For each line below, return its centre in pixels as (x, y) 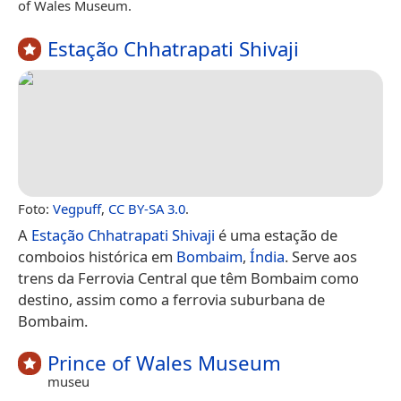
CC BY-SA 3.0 (147, 208)
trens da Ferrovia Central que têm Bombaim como (188, 277)
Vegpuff (77, 208)
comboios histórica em (97, 256)
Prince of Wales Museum (164, 363)
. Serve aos (321, 256)
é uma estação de (276, 235)
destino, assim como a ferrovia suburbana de (171, 299)
